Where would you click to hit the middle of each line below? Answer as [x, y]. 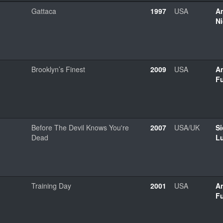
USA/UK [187, 127]
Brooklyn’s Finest [58, 69]
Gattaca [44, 11]
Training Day [51, 185]
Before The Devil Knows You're [80, 127]
